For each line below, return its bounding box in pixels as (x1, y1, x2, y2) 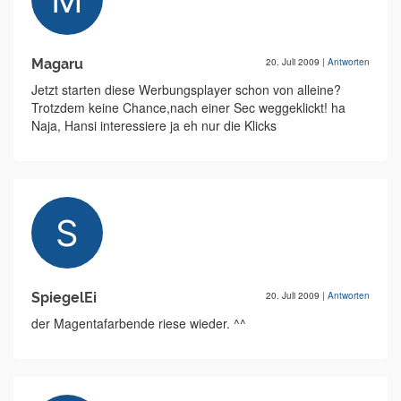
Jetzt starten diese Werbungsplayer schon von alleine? (31, 81, 341, 98)
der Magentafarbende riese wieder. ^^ (31, 314, 246, 332)
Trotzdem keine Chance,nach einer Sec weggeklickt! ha (31, 98, 346, 116)
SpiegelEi (31, 289, 97, 306)
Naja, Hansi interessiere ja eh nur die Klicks (31, 116, 277, 134)
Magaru (31, 55, 83, 73)
